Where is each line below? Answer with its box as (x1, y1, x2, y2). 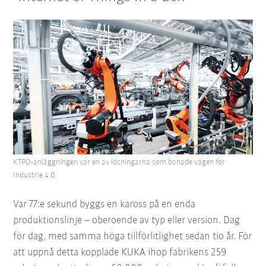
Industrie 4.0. (13, 170, 57, 180)
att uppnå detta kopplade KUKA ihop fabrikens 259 (13, 246, 227, 258)
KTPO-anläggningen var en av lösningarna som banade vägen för (13, 157, 226, 167)
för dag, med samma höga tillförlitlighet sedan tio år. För (13, 230, 252, 242)
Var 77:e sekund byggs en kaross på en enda (13, 198, 196, 210)
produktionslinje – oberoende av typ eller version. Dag (13, 214, 240, 226)
